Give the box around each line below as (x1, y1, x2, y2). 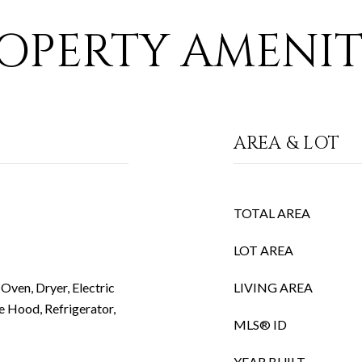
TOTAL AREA (234, 205, 310, 221)
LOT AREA (234, 242, 293, 258)
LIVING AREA (234, 280, 313, 295)
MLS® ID (234, 317, 287, 332)
